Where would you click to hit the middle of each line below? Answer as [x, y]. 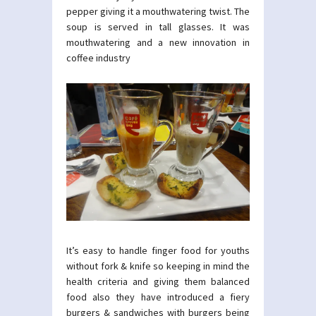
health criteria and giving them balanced [158, 281]
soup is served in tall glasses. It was [158, 27]
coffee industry [98, 58]
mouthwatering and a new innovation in [158, 42]
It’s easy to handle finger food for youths [158, 250]
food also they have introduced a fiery [158, 297]
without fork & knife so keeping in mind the [158, 266]
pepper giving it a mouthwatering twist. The [158, 11]
